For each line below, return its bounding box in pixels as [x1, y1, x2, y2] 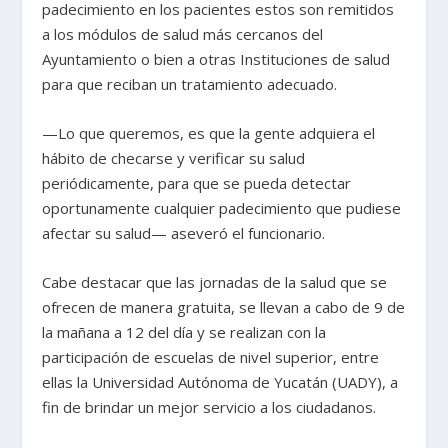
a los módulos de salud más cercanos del [42, 24, 324, 45]
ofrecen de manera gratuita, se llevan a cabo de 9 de [42, 297, 406, 318]
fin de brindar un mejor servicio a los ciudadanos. [42, 397, 377, 418]
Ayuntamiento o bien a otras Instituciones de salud [42, 49, 391, 70]
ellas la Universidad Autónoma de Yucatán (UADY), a [42, 372, 399, 393]
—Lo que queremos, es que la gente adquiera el [42, 123, 376, 144]
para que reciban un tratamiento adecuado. [42, 74, 338, 95]
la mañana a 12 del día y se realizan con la [42, 322, 327, 343]
